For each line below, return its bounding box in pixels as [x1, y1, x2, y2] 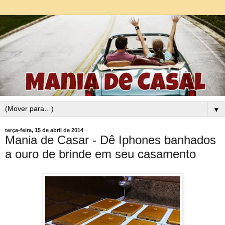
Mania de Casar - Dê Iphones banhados [5, 133, 216, 147]
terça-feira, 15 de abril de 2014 [5, 127, 83, 134]
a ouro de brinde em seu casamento [5, 147, 196, 161]
